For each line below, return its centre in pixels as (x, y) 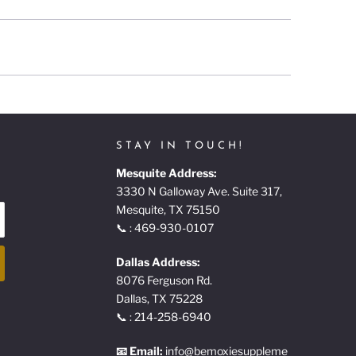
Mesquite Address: (166, 172)
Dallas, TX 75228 (159, 298)
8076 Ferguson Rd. (165, 280)
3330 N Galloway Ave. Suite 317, (200, 191)
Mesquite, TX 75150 (168, 209)
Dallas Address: (158, 261)
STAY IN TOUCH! (180, 145)
